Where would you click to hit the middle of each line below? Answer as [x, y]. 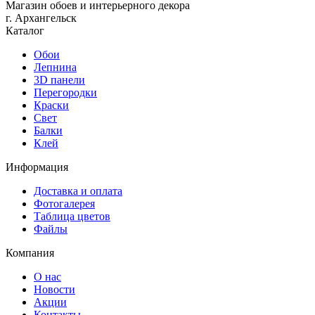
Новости [54, 289]
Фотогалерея [64, 203]
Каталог [25, 30]
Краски [51, 105]
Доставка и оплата [78, 191]
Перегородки [65, 92]
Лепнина [55, 67]
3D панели [59, 79]
